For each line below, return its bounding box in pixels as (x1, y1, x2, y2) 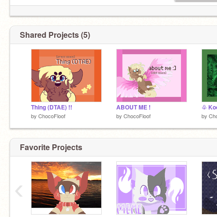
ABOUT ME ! (116, 103, 151, 111)
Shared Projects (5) (20, 29, 90, 40)
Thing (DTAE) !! (31, 103, 72, 111)
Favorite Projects (20, 141, 82, 153)
